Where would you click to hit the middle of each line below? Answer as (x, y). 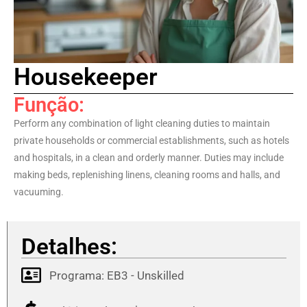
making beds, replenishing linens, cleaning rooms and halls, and (147, 174)
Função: (49, 105)
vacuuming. (39, 192)
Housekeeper (86, 77)
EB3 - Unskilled (146, 275)
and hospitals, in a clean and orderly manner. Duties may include (149, 157)
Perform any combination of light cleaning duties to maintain (142, 123)
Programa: (78, 275)
